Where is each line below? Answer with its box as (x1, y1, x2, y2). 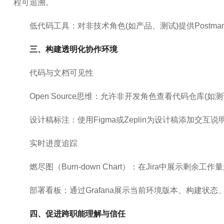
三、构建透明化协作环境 (29, 45, 117, 53)
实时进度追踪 (29, 139, 77, 147)
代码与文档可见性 (29, 68, 93, 77)
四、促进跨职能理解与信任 (29, 209, 125, 218)
